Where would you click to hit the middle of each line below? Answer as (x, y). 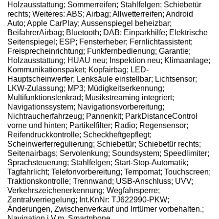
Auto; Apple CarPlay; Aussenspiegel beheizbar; (89, 23)
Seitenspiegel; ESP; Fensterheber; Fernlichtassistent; (100, 42)
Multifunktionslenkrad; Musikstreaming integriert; (91, 97)
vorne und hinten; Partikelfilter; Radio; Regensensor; (98, 125)
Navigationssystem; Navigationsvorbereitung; (86, 107)
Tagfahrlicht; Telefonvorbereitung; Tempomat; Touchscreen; (109, 172)
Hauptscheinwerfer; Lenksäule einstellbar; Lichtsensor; (102, 79)
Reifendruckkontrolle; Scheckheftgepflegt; (79, 134)
